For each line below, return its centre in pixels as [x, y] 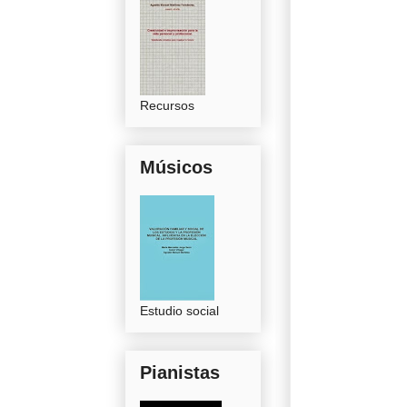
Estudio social [179, 310]
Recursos [167, 105]
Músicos [176, 167]
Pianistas [180, 372]
